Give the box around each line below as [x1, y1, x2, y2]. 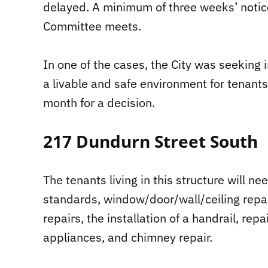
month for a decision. [43, 95, 155, 111]
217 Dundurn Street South [43, 130, 258, 153]
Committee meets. [43, 18, 141, 35]
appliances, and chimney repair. [43, 229, 212, 246]
